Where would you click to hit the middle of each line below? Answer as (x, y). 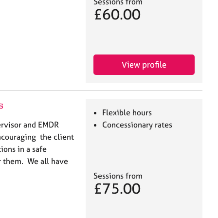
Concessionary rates (137, 125)
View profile (144, 65)
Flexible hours (127, 113)
